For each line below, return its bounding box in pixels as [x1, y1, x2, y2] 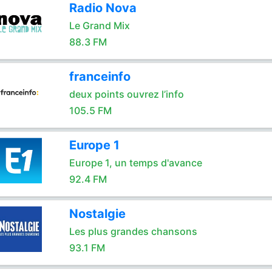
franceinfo [69, 69, 131, 84]
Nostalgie [69, 206, 126, 221]
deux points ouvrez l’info [69, 88, 184, 100]
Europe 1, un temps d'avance [69, 157, 202, 169]
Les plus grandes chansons [69, 225, 197, 237]
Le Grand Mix [69, 19, 130, 32]
